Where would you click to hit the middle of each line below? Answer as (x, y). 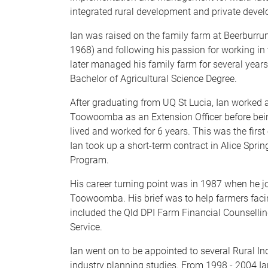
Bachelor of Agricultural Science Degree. (153, 79)
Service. (86, 227)
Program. (89, 160)
